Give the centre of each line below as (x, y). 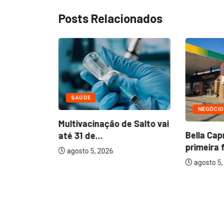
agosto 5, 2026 (89, 151)
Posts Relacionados (110, 18)
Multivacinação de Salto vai (113, 123)
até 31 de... (80, 135)
